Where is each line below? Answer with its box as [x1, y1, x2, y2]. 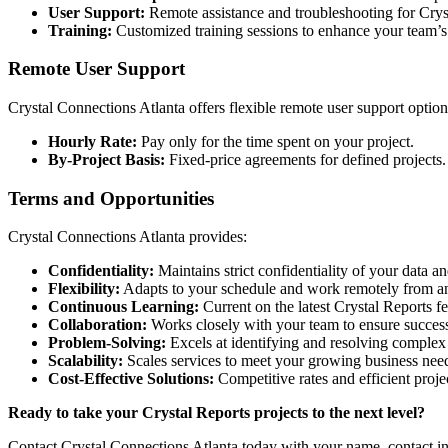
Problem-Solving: [48, 334, 166, 352]
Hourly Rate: [48, 132, 137, 150]
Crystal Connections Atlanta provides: [8, 228, 247, 246]
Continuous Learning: [48, 298, 199, 316]
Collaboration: [48, 316, 147, 334]
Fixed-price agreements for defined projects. [165, 150, 446, 168]
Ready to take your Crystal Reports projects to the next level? [8, 404, 425, 422]
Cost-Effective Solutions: [48, 370, 214, 388]
